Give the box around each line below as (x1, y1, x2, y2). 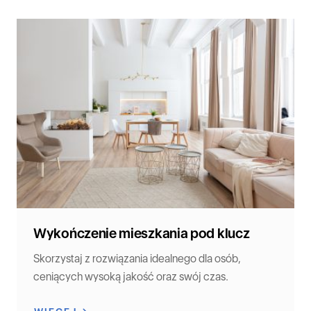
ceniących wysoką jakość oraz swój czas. (33, 269, 228, 283)
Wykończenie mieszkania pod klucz (33, 224, 250, 242)
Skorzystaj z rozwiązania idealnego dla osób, (33, 251, 241, 265)
